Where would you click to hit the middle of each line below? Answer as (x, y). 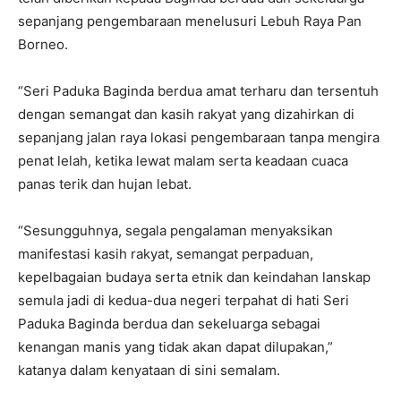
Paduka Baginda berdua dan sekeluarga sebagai (169, 324)
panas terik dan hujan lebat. (105, 184)
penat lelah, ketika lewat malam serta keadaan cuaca (183, 161)
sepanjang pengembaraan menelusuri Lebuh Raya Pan (190, 21)
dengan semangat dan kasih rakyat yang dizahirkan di (186, 115)
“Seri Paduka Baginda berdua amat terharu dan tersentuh (198, 91)
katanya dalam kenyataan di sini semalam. (149, 371)
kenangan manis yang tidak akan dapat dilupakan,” (175, 347)
